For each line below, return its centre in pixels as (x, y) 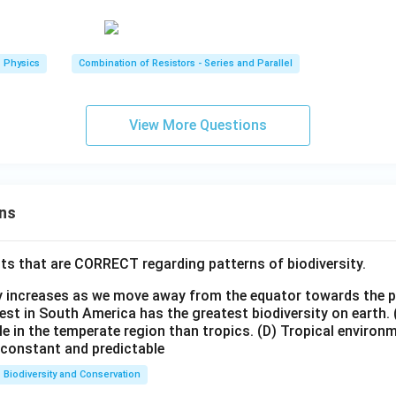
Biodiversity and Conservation (72, 375)
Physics (22, 64)
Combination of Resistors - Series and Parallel (186, 64)
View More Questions (198, 126)
